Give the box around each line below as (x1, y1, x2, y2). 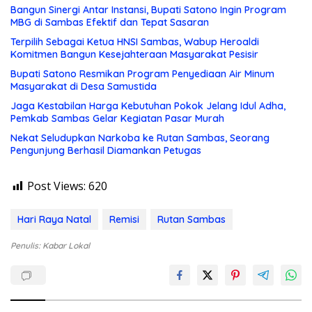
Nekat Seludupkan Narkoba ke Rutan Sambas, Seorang (10, 132, 270, 145)
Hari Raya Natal (17, 213, 91, 226)
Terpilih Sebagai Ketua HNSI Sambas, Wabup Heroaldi (10, 36, 259, 49)
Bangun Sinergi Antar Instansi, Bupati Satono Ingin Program (10, 3, 286, 17)
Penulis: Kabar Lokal (10, 240, 90, 251)
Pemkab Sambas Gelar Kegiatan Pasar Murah (10, 112, 224, 125)
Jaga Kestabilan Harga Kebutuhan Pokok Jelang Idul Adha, (10, 100, 286, 113)
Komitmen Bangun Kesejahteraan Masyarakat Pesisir (10, 48, 258, 61)
